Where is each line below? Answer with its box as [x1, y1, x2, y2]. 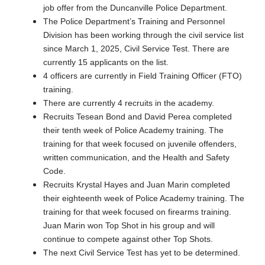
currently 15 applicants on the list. [43, 57, 169, 67]
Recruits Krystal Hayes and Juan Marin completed [43, 179, 230, 189]
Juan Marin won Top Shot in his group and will [43, 220, 215, 230]
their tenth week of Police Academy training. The [43, 125, 224, 135]
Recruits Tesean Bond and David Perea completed [43, 111, 232, 121]
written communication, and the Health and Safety [43, 152, 230, 162]
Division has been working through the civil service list [43, 30, 244, 40]
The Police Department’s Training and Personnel [43, 16, 225, 26]
